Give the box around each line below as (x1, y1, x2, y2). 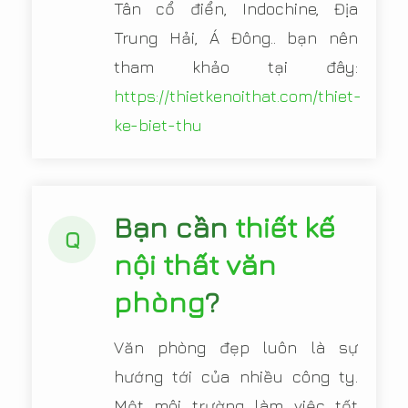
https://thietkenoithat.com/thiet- (114, 87, 362, 106)
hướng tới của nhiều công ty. (114, 367, 358, 386)
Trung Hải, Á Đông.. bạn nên (114, 28, 358, 47)
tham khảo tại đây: (114, 57, 358, 76)
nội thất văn (114, 247, 276, 281)
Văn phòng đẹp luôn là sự (114, 338, 358, 357)
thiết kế (235, 209, 335, 244)
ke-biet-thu (114, 116, 202, 135)
